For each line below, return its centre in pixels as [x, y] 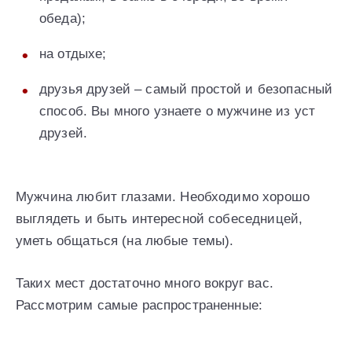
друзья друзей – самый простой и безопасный [186, 90]
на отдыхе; [73, 54]
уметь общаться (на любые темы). [125, 240]
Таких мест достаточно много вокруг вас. [145, 283]
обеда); [63, 19]
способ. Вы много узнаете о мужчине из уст [178, 112]
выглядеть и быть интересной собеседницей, [159, 218]
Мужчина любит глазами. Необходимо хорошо [163, 196]
